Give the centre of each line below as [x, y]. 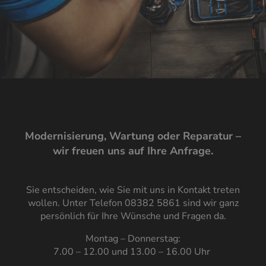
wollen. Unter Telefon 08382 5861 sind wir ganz [133, 203]
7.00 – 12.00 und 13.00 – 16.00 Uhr [133, 252]
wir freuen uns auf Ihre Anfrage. [133, 151]
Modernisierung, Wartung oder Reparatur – [133, 136]
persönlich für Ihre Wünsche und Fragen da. [133, 216]
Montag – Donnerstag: [133, 239]
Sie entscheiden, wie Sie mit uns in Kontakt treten [133, 190]
